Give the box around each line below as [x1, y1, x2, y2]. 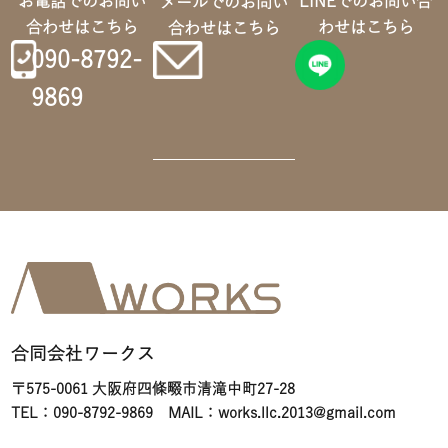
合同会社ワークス [11, 345, 156, 363]
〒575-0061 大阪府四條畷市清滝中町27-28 [11, 380, 296, 396]
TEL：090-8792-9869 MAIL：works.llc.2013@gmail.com [11, 404, 397, 420]
